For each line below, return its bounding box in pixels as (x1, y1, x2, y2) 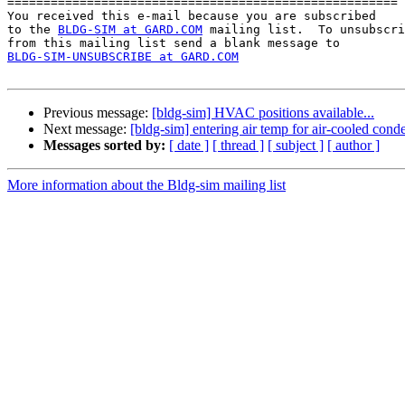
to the (7, 23, 58, 37)
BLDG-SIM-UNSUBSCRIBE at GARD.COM (7, 50, 239, 64)
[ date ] (169, 137, 209, 154)
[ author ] (327, 137, 380, 154)
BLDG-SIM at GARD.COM (58, 23, 202, 37)
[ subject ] (268, 137, 324, 154)
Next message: (43, 121, 130, 137)
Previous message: (43, 105, 152, 121)
